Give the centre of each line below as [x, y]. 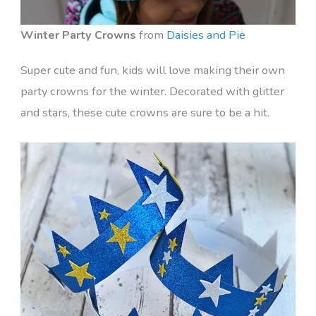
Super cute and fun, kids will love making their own [152, 71]
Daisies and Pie [206, 35]
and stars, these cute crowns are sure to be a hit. [145, 113]
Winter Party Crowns [78, 35]
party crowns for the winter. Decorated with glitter [152, 92]
